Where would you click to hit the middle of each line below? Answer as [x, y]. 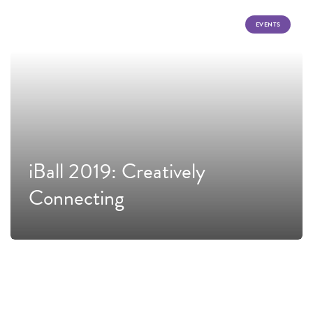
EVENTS [268, 25]
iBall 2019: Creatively [117, 172]
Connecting [77, 198]
